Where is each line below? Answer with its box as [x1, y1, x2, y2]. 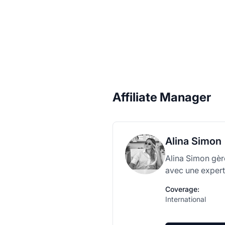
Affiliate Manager [113, 90, 211, 105]
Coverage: [165, 185, 199, 194]
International [165, 195, 206, 204]
